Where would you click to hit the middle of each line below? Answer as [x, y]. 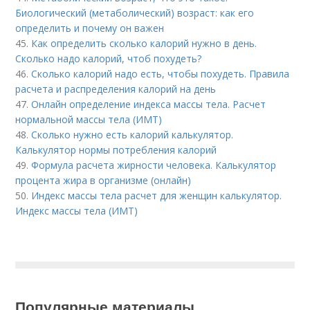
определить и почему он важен [90, 28]
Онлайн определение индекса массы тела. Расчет [149, 104]
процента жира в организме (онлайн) [103, 181]
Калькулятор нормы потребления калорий [116, 150]
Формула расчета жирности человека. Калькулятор [154, 165]
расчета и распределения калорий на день [116, 89]
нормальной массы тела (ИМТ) [89, 120]
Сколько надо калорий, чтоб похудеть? [109, 59]
